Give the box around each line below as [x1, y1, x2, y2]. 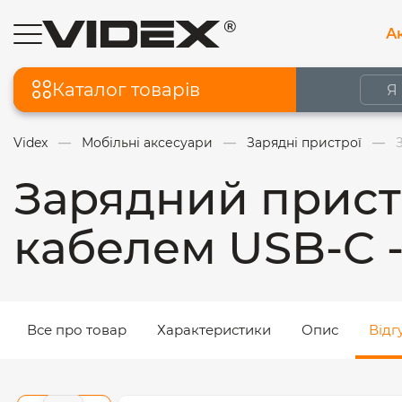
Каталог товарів [52, 78, 200, 100]
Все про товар [27, 321, 127, 338]
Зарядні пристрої [247, 135, 362, 151]
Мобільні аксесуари [82, 135, 213, 151]
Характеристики [157, 321, 271, 338]
